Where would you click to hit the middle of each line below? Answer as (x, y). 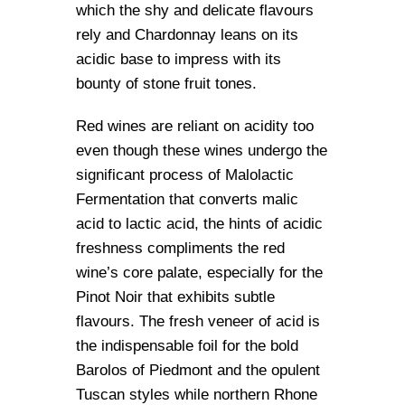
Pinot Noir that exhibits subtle (175, 297)
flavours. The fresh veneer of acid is (198, 321)
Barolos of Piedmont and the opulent (198, 370)
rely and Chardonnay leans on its (187, 34)
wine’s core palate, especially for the (199, 272)
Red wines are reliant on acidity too (195, 126)
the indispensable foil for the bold (187, 345)
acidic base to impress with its (179, 59)
